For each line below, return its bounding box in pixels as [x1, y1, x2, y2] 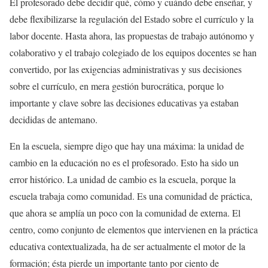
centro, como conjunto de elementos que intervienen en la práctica [10, 223, 258, 236]
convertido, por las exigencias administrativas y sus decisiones [10, 63, 242, 76]
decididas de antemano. [10, 113, 98, 126]
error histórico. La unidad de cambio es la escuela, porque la [10, 173, 236, 186]
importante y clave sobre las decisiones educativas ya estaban [10, 96, 239, 109]
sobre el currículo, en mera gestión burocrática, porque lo [10, 80, 224, 93]
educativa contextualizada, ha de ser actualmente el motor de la [10, 240, 245, 253]
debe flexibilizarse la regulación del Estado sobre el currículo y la [10, 13, 254, 26]
